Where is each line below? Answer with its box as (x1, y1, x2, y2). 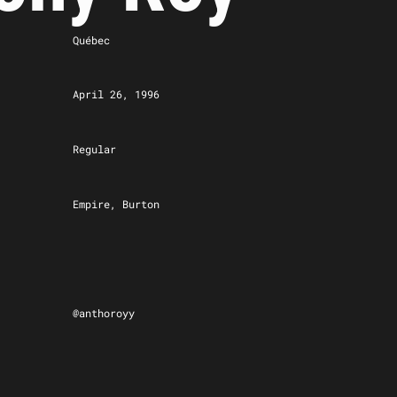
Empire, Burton (72, 196, 160, 211)
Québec (72, 32, 110, 47)
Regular (72, 141, 116, 156)
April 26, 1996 (72, 87, 160, 102)
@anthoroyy (72, 305, 135, 320)
